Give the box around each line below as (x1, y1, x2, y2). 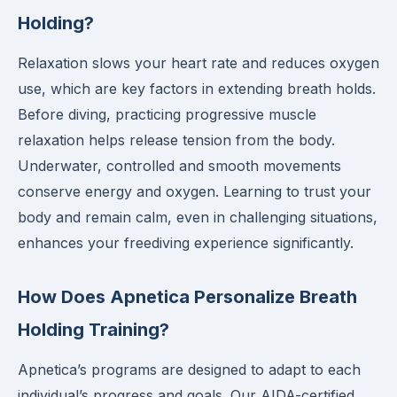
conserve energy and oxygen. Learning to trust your (18, 183, 371, 200)
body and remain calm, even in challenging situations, (18, 208, 378, 226)
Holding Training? (18, 319, 169, 340)
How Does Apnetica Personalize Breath (18, 286, 357, 307)
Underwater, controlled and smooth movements (18, 157, 341, 175)
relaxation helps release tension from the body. (18, 131, 335, 149)
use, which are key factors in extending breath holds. (18, 80, 376, 97)
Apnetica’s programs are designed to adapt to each (18, 361, 361, 378)
